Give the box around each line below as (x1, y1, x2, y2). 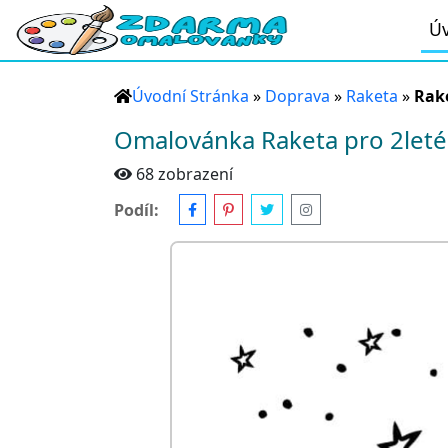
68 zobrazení (136, 163, 233, 185)
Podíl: (114, 198, 159, 221)
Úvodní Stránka (132, 85, 249, 107)
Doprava (265, 85, 330, 107)
